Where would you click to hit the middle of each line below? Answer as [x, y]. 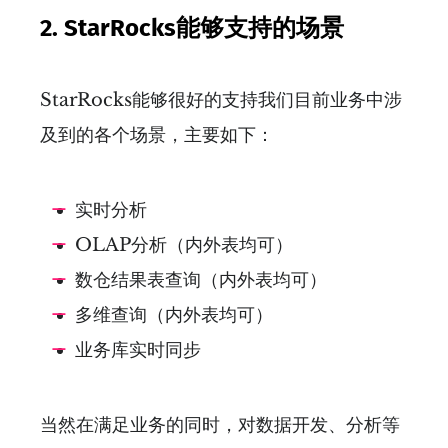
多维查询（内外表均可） [174, 314]
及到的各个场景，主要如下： [157, 134]
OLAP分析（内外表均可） [184, 244]
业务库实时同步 [138, 349]
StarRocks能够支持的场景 [204, 27]
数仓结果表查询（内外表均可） [201, 279]
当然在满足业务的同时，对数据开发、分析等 [220, 424]
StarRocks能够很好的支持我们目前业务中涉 [221, 99]
